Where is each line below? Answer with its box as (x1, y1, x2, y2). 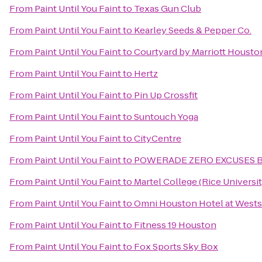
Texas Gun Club (134, 2, 201, 15)
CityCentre (134, 132, 181, 144)
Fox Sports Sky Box (134, 240, 218, 253)
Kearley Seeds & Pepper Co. (134, 24, 251, 36)
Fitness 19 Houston (134, 219, 216, 231)
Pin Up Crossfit (134, 89, 198, 101)
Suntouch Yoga (134, 111, 198, 123)
